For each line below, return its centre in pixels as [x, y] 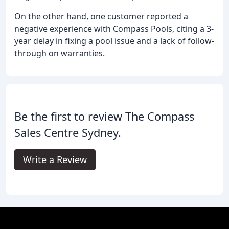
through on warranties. [60, 53]
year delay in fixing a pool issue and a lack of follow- [114, 41]
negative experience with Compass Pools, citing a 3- [114, 29]
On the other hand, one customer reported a [101, 17]
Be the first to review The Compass [104, 117]
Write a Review [55, 160]
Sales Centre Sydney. [68, 133]
